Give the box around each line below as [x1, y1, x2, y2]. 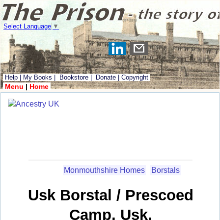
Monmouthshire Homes [63, 165, 145, 174]
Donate [96, 74, 116, 81]
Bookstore [59, 74, 88, 81]
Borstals [151, 165, 180, 174]
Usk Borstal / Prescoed [27, 187, 193, 204]
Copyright [121, 74, 148, 81]
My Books [23, 74, 52, 81]
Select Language [3, 23, 51, 30]
